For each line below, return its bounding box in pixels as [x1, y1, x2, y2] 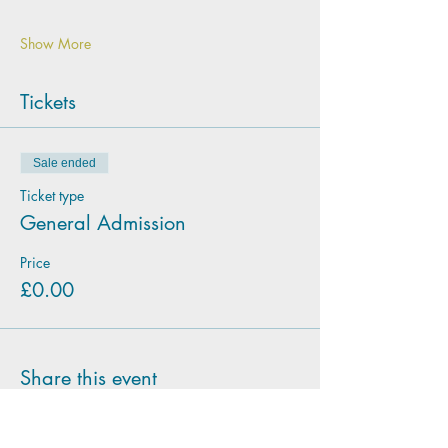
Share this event [20, 365, 157, 391]
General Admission [20, 210, 186, 236]
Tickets [20, 89, 76, 115]
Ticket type [20, 186, 84, 205]
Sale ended [33, 156, 96, 170]
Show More [20, 34, 91, 53]
